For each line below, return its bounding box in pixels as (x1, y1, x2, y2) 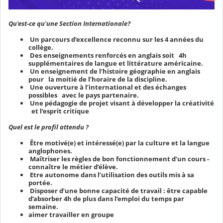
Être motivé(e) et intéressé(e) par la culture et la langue (28, 138, 210, 148)
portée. (28, 178, 52, 188)
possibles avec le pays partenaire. (28, 91, 139, 100)
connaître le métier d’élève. (28, 162, 118, 172)
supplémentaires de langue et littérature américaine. (28, 59, 203, 68)
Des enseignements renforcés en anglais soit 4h (30, 51, 187, 60)
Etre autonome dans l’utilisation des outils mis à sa (28, 170, 194, 180)
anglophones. (28, 146, 72, 156)
